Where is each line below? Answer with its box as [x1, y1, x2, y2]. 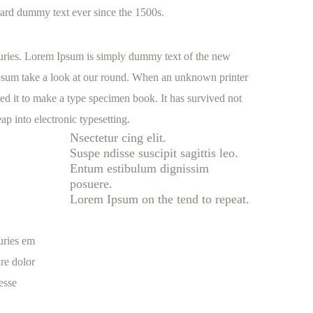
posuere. [70, 176, 112, 191]
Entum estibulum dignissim [70, 161, 209, 175]
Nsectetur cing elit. [70, 130, 166, 145]
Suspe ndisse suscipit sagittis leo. [70, 145, 238, 160]
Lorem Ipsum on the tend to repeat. [70, 191, 249, 206]
